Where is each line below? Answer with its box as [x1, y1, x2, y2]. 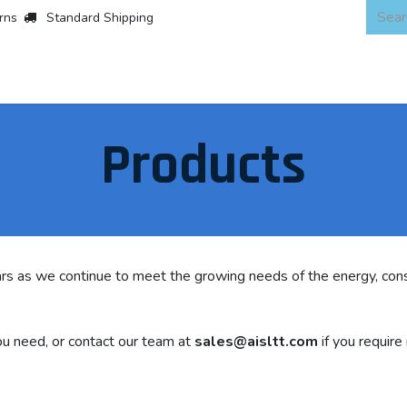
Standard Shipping [46, 8, 154, 26]
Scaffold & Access [123, 55, 239, 74]
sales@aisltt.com [194, 332, 318, 352]
